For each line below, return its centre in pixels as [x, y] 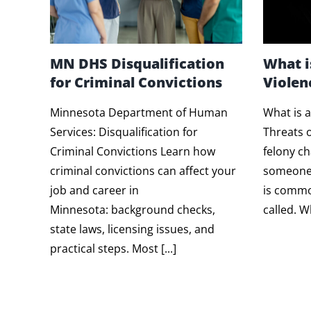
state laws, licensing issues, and [132, 229]
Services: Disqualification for [124, 132]
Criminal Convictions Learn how [132, 152]
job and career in [94, 191]
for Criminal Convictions [136, 83]
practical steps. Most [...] [113, 249]
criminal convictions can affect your [143, 171]
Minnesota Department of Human [138, 113]
